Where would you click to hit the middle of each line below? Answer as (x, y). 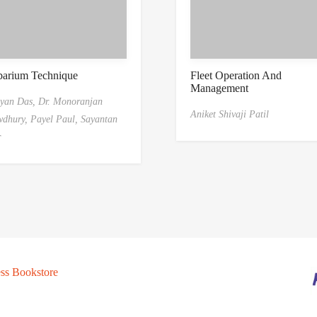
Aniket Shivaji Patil (230, 115)
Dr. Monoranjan (70, 102)
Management (219, 88)
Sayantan (99, 120)
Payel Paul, (55, 120)
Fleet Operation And (236, 76)
